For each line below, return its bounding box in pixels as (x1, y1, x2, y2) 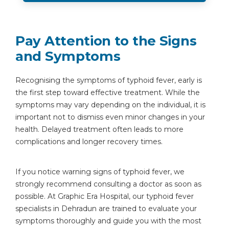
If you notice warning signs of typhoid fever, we (15, 167, 185, 176)
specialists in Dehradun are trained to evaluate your (15, 204, 197, 213)
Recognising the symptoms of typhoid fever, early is (15, 76, 202, 85)
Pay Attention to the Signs (15, 33, 197, 49)
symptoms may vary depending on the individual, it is (15, 100, 205, 109)
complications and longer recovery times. (15, 137, 163, 146)
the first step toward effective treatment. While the (15, 88, 200, 97)
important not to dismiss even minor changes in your (15, 112, 205, 122)
